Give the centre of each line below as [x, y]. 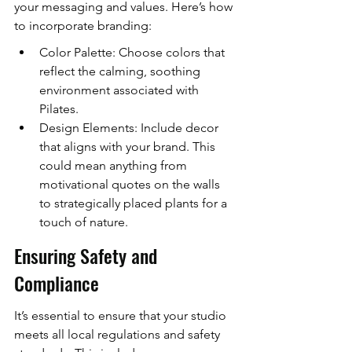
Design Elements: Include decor [130, 128]
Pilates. [59, 109]
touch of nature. [84, 222]
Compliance [57, 282]
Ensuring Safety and [88, 255]
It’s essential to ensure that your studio [122, 316]
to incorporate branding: [83, 26]
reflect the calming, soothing [121, 71]
